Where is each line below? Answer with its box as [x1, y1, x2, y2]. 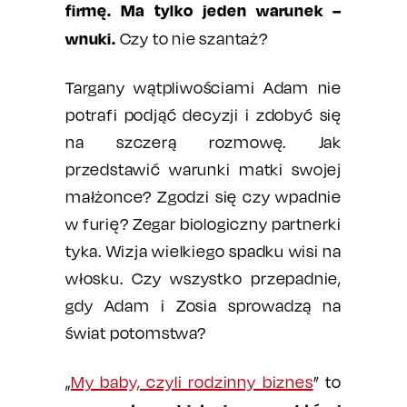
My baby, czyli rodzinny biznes [70, 372, 313, 392]
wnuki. [65, 28, 120, 48]
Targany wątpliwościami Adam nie [65, 78, 342, 97]
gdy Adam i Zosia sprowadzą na [65, 296, 342, 315]
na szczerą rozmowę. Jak [65, 133, 342, 152]
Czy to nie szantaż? [119, 29, 268, 48]
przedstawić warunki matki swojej [65, 160, 342, 179]
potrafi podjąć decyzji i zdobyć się [65, 105, 342, 124]
